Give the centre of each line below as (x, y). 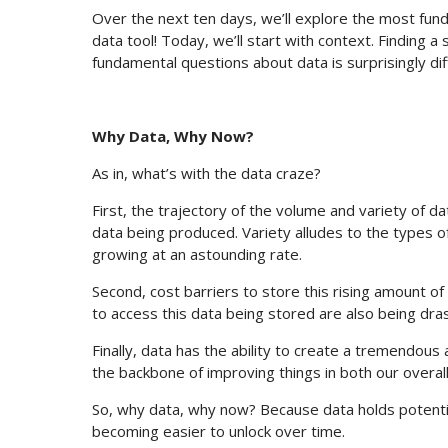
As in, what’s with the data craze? (206, 173)
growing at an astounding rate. (197, 254)
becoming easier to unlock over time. (218, 431)
